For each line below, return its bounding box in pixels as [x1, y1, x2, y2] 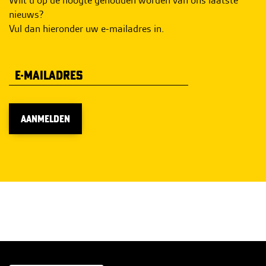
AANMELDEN [21, 112, 70, 125]
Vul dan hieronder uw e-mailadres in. [9, 21, 164, 35]
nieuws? [9, 7, 44, 21]
